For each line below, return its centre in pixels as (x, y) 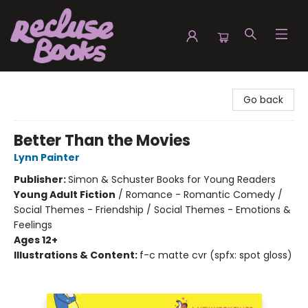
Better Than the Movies (102, 141)
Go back (263, 100)
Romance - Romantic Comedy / (204, 195)
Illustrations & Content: (77, 255)
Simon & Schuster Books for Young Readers (172, 179)
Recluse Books (44, 85)
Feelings (33, 225)
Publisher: (41, 179)
